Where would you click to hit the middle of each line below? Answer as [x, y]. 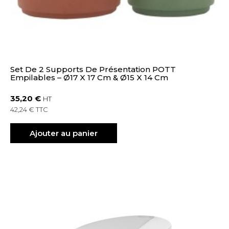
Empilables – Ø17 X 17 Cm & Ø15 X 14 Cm [89, 77]
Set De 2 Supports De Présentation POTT [93, 69]
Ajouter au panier [64, 133]
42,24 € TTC [29, 110]
